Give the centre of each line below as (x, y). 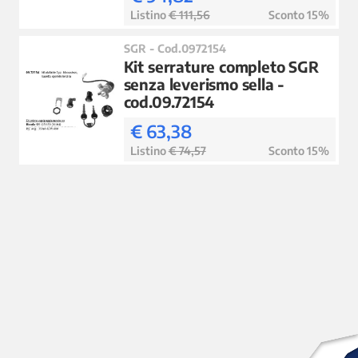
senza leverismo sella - (204, 84)
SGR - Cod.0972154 (175, 48)
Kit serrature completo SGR (221, 66)
